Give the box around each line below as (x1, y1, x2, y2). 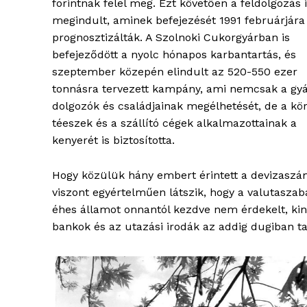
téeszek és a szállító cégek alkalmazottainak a (52, 116, 297, 130)
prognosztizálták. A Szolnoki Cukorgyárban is (52, 31, 290, 45)
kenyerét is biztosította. (52, 134, 175, 147)
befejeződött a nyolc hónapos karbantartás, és (52, 48, 296, 62)
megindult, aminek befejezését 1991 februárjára (52, 14, 305, 27)
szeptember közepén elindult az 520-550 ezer (52, 65, 297, 79)
